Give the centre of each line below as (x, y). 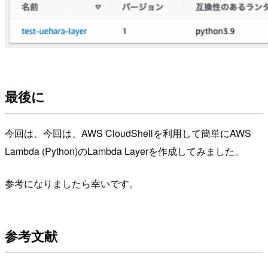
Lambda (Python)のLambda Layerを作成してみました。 (124, 151)
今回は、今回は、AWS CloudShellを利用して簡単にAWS (128, 133)
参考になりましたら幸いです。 (72, 183)
